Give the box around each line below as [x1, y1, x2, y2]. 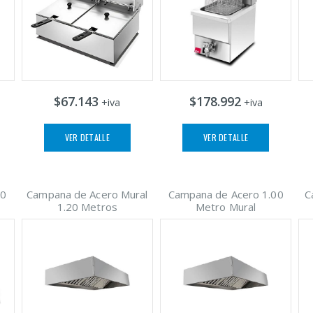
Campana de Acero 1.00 [168, 187, 284, 201]
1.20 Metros [57, 199, 117, 214]
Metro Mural [196, 199, 256, 214]
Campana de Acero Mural [27, 187, 148, 201]
